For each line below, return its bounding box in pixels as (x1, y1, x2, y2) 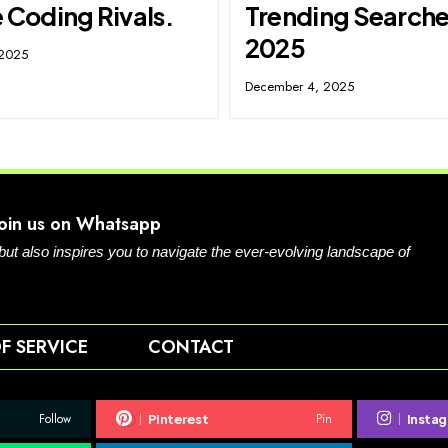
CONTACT (148, 333, 234, 360)
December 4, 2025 (244, 76, 354, 96)
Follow (39, 410, 71, 427)
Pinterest (147, 410, 208, 427)
